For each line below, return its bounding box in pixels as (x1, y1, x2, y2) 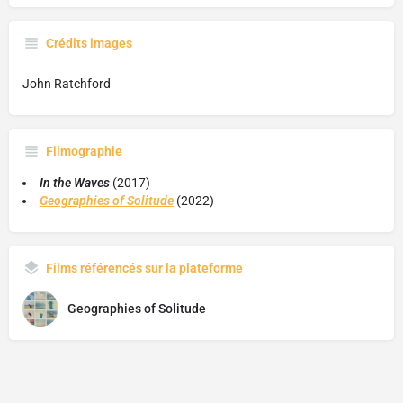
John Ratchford (22, 76, 111, 91)
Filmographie (46, 144, 122, 158)
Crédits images (46, 36, 132, 50)
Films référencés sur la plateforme (46, 261, 243, 275)
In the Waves (40, 175, 110, 190)
